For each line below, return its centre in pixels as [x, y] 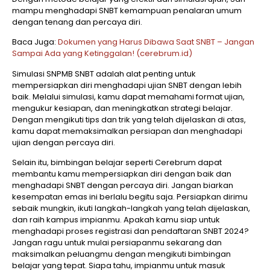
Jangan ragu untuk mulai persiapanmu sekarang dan [117, 243]
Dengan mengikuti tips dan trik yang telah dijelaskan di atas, [129, 119]
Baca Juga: [35, 42]
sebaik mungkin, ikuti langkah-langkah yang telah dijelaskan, [131, 209]
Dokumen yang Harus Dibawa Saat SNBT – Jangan [156, 42]
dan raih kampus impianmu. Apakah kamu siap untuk [116, 220]
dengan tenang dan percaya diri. [77, 22]
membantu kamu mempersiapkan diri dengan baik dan [122, 174]
